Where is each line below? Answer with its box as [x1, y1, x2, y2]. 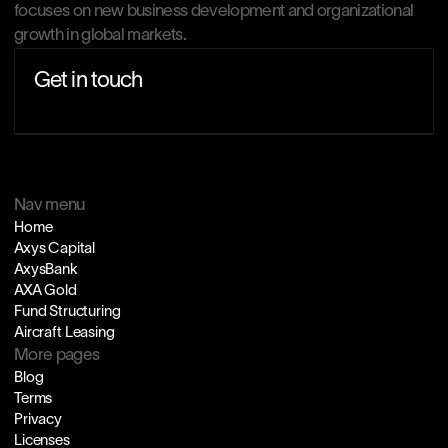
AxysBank [14, 263, 78, 277]
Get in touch [34, 71, 143, 91]
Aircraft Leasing [14, 326, 115, 340]
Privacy [14, 413, 62, 427]
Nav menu [14, 198, 85, 213]
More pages [14, 348, 100, 363]
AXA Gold [14, 284, 77, 298]
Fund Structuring [14, 305, 121, 319]
